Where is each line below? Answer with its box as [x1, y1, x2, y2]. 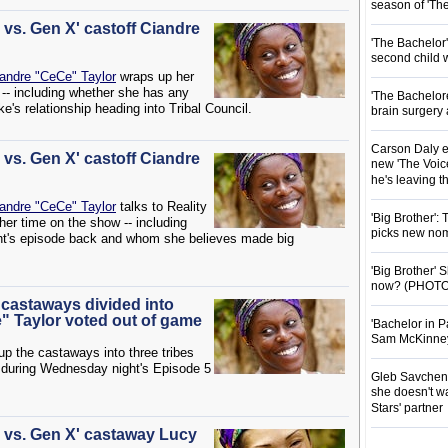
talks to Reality [116, 199, 207, 214]
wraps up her [116, 69, 194, 84]
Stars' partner [371, 401, 443, 416]
